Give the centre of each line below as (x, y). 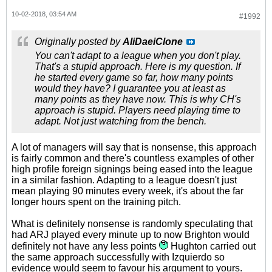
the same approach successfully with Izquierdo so (118, 257)
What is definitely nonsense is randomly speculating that (132, 224)
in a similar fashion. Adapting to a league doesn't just (124, 180)
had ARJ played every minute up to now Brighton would (131, 235)
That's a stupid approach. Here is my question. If (138, 66)
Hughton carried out (212, 246)
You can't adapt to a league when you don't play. (138, 56)
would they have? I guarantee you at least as (130, 88)
